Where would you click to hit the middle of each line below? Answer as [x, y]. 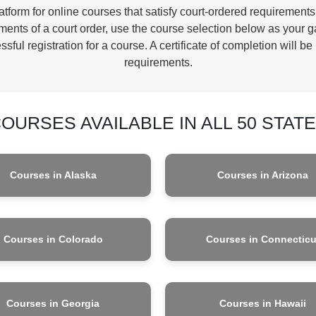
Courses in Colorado [53, 239]
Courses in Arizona [263, 175]
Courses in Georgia [53, 303]
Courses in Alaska [53, 175]
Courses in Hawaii [263, 303]
